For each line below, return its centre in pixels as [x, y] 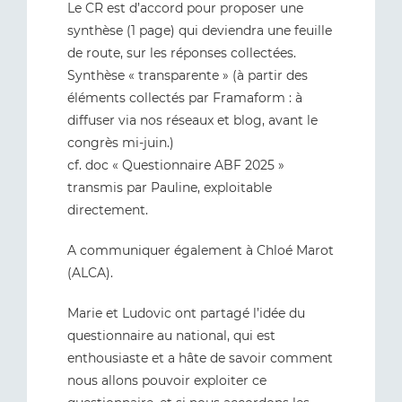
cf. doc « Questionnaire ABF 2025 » [176, 165]
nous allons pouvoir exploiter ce [167, 380]
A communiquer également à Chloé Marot [201, 250]
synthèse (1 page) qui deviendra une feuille [200, 31]
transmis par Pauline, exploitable [170, 188]
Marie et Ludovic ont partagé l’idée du [186, 313]
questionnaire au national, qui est [171, 336]
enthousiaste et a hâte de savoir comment [200, 358]
